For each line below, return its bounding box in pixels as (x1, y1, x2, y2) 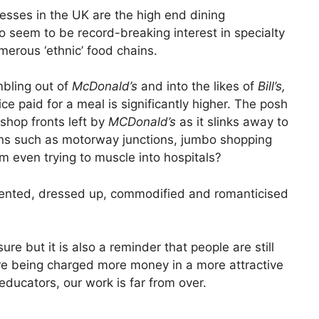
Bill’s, (258, 79, 286, 94)
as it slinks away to (179, 115, 288, 130)
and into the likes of (141, 79, 258, 94)
